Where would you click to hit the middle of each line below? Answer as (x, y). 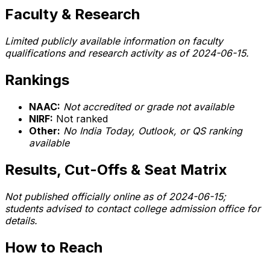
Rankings (37, 80)
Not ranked (80, 119)
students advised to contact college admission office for (133, 208)
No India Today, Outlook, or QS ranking (153, 131)
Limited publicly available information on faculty (114, 41)
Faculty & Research (72, 14)
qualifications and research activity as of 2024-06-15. (127, 53)
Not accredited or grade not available (149, 107)
